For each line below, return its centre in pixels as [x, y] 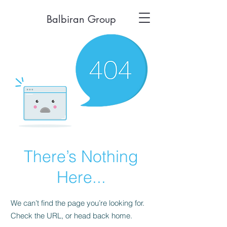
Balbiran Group [81, 19]
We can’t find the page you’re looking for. [78, 203]
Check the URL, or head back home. [71, 216]
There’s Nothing [81, 156]
